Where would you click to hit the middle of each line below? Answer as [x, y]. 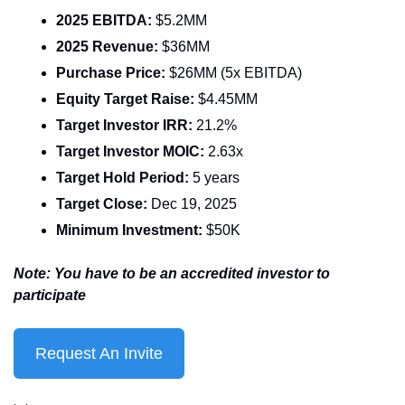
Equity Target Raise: [127, 99]
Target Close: [102, 204]
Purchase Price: [113, 73]
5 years [216, 178]
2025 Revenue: [109, 47]
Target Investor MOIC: [132, 151]
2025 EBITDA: [106, 20]
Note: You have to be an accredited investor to [172, 273]
